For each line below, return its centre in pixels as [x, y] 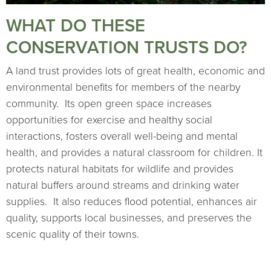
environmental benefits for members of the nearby [123, 88]
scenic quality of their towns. [73, 235]
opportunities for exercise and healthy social [109, 120]
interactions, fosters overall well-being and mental [122, 137]
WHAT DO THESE [76, 25]
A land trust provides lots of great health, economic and [135, 71]
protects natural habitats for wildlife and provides [120, 169]
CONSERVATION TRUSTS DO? [126, 47]
